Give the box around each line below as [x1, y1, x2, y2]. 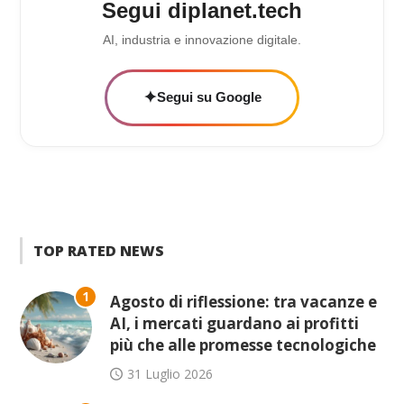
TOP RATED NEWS [33, 240, 165, 261]
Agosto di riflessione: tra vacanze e [110, 290, 378, 312]
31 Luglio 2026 [127, 364, 214, 382]
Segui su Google [156, 89, 262, 106]
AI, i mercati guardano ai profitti [110, 312, 360, 334]
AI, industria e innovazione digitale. [103, 32, 301, 47]
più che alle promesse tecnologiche [110, 334, 377, 355]
